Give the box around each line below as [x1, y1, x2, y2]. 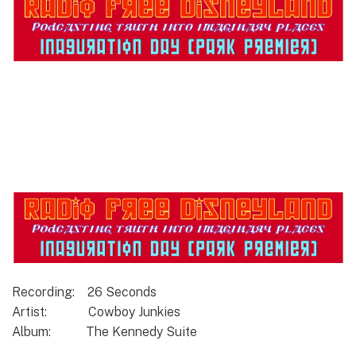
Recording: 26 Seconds [12, 284, 157, 300]
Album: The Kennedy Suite [12, 324, 197, 340]
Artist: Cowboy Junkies [12, 304, 180, 320]
